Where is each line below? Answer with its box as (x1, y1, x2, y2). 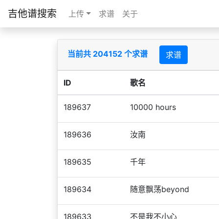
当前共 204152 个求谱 (67, 49, 150, 59)
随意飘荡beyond (130, 184, 189, 194)
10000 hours (130, 102, 176, 112)
